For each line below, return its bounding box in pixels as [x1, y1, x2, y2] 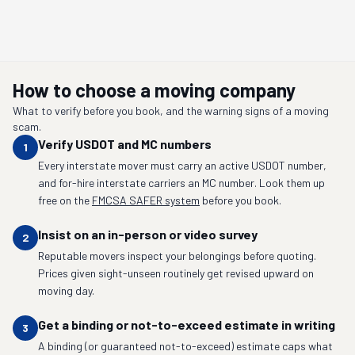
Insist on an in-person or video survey [38, 227, 258, 242]
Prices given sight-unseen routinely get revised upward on [38, 266, 314, 280]
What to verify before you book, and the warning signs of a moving [13, 104, 329, 117]
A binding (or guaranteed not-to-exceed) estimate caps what [38, 339, 333, 353]
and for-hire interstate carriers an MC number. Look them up [38, 176, 325, 189]
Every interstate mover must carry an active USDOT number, [38, 158, 326, 172]
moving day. [38, 284, 94, 297]
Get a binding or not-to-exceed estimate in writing [38, 317, 335, 332]
